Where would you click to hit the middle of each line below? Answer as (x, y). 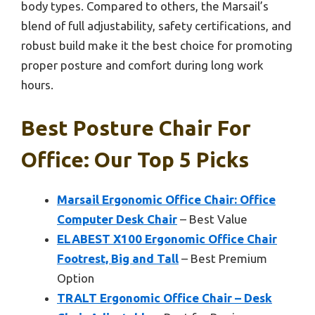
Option (76, 278)
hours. (37, 84)
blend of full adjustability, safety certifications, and (156, 25)
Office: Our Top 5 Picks (135, 160)
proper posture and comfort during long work (142, 65)
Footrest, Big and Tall (118, 259)
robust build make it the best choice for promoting (157, 45)
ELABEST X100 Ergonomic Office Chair (167, 239)
